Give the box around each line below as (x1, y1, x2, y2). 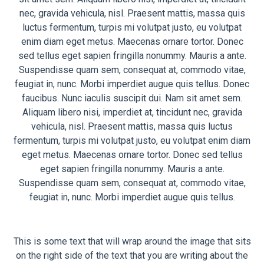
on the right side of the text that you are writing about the (16, 250, 248, 262)
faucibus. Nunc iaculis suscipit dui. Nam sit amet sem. (22, 93, 242, 104)
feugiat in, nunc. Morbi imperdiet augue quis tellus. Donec (15, 78, 249, 90)
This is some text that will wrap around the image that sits (13, 236, 251, 247)
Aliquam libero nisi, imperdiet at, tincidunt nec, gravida (22, 107, 242, 118)
